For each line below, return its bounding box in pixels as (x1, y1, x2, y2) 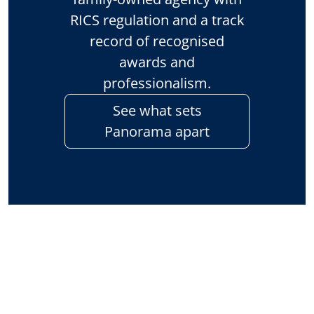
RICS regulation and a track (69, 11, 245, 29)
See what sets (112, 101, 202, 120)
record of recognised (90, 32, 224, 50)
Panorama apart (104, 122, 210, 141)
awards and (119, 53, 195, 71)
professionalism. (103, 74, 211, 93)
